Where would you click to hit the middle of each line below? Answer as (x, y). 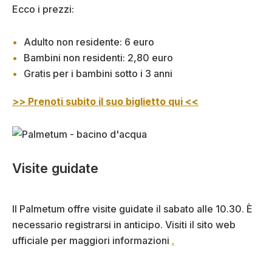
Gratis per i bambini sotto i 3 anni (98, 73)
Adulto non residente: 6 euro (89, 42)
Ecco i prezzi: (43, 9)
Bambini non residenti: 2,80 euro (98, 57)
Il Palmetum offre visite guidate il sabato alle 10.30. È (132, 209)
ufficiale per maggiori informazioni (92, 240)
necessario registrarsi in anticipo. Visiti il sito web (124, 224)
